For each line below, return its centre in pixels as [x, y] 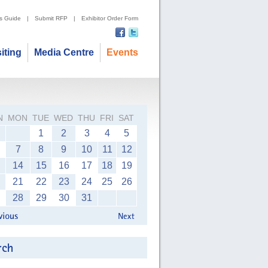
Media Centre [64, 52]
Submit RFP [51, 18]
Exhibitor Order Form [110, 18]
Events [122, 52]
